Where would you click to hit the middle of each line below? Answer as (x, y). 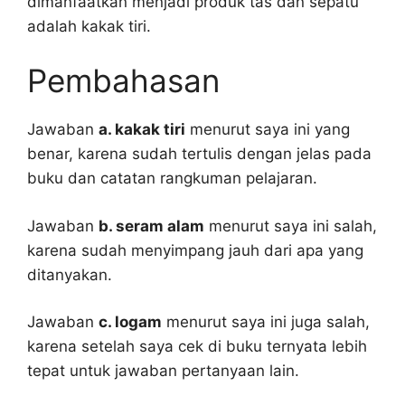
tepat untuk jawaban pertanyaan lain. (163, 371)
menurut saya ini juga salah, (266, 322)
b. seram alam (151, 226)
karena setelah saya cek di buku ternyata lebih (197, 346)
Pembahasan (123, 80)
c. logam (130, 322)
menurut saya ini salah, (291, 226)
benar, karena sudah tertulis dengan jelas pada (199, 154)
